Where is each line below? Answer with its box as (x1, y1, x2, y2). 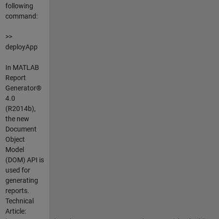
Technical (5, 197, 34, 205)
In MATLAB (5, 63, 39, 71)
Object (5, 135, 25, 143)
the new (5, 114, 29, 123)
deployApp (5, 43, 38, 51)
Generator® (5, 84, 42, 92)
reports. (5, 186, 29, 195)
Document (5, 125, 37, 133)
